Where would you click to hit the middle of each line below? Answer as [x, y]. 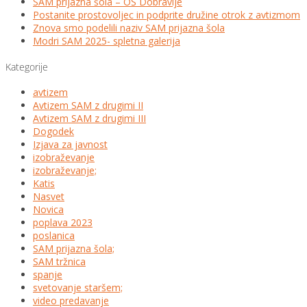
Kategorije [27, 66]
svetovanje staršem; [78, 288]
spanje [48, 275]
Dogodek [53, 132]
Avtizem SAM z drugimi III [89, 119]
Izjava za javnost [70, 145]
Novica [48, 210]
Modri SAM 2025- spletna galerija [107, 40]
